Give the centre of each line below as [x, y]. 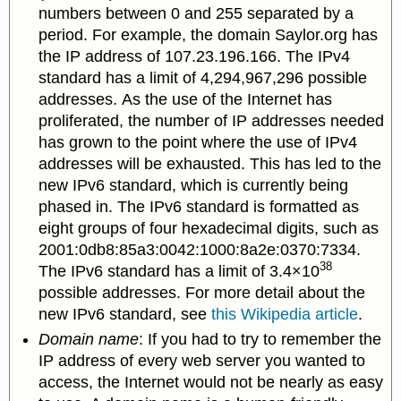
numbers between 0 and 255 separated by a [196, 14]
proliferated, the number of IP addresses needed [212, 121]
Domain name [89, 340]
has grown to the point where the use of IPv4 [198, 143]
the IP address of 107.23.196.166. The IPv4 [195, 57]
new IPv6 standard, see [125, 315]
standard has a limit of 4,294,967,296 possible [203, 78]
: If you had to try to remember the [260, 340]
